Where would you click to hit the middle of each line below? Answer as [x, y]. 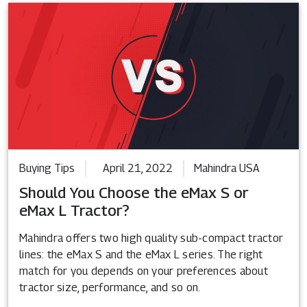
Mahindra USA [227, 168]
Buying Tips [47, 168]
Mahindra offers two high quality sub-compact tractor [151, 238]
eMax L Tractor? [74, 210]
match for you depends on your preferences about [144, 271]
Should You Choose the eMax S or [134, 192]
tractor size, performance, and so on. [110, 287]
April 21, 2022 [138, 168]
